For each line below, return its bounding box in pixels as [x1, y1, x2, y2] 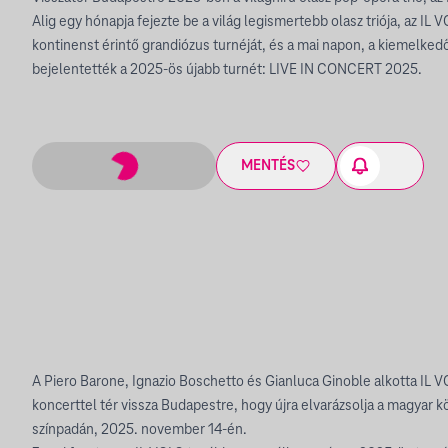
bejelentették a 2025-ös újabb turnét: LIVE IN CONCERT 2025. [32, 62, 422, 78]
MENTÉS [241, 157, 295, 174]
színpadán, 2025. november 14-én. [32, 421, 247, 438]
